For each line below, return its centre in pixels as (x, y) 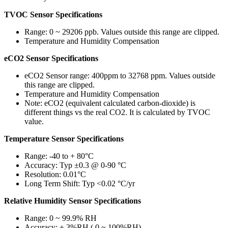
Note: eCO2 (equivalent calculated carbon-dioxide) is (110, 103)
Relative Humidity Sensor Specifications (73, 201)
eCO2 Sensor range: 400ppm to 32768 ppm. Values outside (120, 75)
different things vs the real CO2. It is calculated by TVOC (117, 112)
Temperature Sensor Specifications (64, 138)
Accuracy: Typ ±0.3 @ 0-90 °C (75, 165)
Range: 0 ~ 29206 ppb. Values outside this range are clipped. (122, 32)
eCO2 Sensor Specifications (51, 58)
